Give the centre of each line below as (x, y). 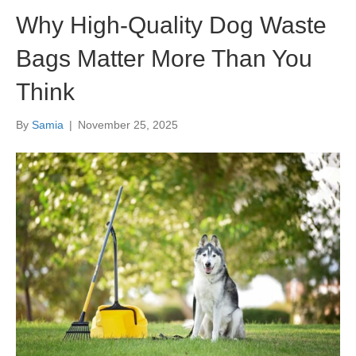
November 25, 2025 (128, 125)
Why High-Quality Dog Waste (171, 25)
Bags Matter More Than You (164, 59)
